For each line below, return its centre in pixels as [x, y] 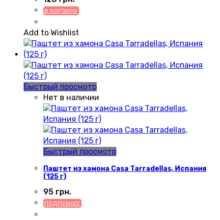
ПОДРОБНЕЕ [62, 203]
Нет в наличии [71, 98]
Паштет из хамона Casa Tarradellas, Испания [125, 168]
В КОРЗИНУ [61, 11]
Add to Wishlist [51, 33]
